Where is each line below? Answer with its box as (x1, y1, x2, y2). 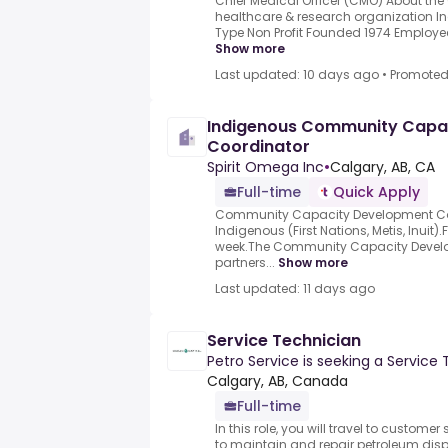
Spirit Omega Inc (207, 157, 324, 178)
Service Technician (207, 329, 361, 353)
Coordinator (207, 135, 310, 159)
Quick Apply (333, 182, 420, 203)
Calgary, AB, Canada (207, 371, 348, 392)
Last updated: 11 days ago (215, 280, 375, 298)
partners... (215, 254, 275, 272)
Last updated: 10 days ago (215, 66, 379, 84)
